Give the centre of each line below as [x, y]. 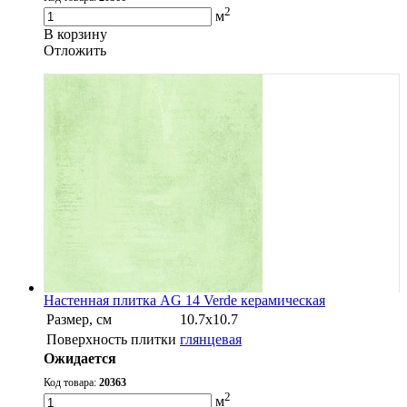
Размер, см [79, 320]
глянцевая [211, 340]
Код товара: [71, 383]
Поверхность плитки [111, 340]
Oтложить [75, 51]
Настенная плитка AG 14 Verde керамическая [184, 301]
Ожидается [80, 359]
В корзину [75, 35]
